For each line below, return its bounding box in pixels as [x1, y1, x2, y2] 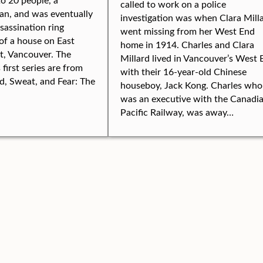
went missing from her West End [120, 25, 255, 37]
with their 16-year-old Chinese [120, 65, 247, 77]
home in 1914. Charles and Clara [120, 38, 254, 50]
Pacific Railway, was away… [120, 106, 234, 118]
